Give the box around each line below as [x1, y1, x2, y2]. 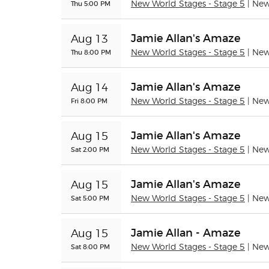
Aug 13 [71, 34, 108, 45]
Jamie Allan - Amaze [131, 226, 240, 240]
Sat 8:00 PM [71, 243, 110, 251]
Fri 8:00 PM [71, 97, 107, 105]
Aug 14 [71, 83, 108, 94]
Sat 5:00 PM [71, 194, 109, 202]
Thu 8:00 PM [71, 48, 111, 56]
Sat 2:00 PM [71, 145, 109, 154]
